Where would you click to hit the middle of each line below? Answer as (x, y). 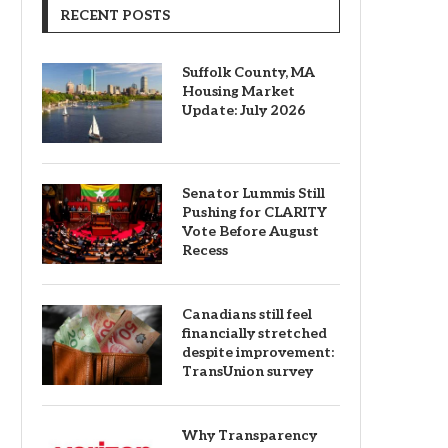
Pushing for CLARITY (254, 212)
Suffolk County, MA (248, 72)
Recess (205, 250)
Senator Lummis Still (253, 193)
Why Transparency (249, 435)
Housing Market (238, 91)
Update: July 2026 (244, 110)
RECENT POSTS (115, 15)
